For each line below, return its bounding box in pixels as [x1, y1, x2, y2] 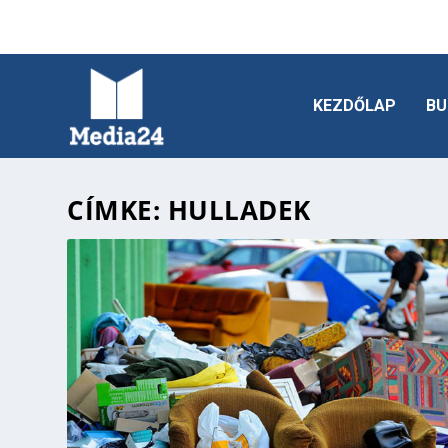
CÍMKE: [67, 191, 168, 228]
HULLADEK [167, 191, 311, 228]
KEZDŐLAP [312, 95, 396, 115]
